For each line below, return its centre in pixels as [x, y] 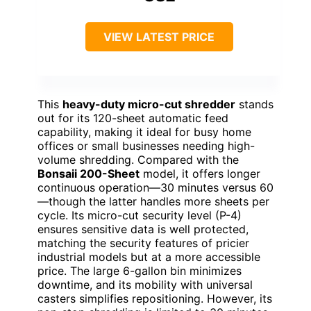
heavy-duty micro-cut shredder [149, 104]
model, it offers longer [200, 173]
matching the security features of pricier [143, 243]
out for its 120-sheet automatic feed [133, 118]
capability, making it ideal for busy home [144, 132]
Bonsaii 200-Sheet [89, 173]
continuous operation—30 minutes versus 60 [155, 187]
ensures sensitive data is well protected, [143, 229]
